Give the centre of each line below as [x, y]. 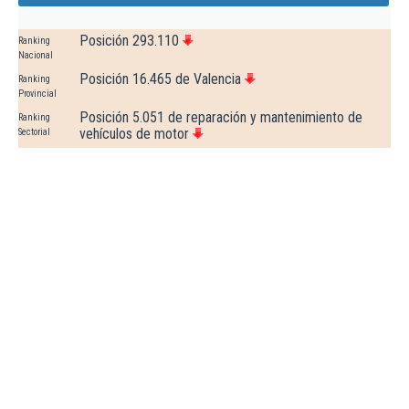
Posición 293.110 [129, 41]
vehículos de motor [134, 134]
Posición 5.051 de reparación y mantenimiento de [221, 118]
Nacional [36, 56]
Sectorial [34, 132]
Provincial [37, 94]
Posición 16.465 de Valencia [160, 79]
